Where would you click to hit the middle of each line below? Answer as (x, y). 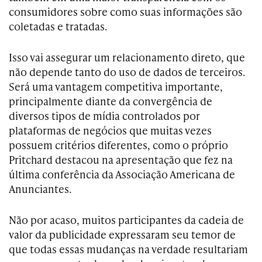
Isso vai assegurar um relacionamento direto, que (127, 57)
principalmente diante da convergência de (111, 101)
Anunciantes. (40, 189)
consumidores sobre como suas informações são (125, 12)
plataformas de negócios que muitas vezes (110, 130)
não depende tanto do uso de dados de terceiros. (127, 72)
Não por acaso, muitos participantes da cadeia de (126, 220)
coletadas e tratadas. (58, 26)
